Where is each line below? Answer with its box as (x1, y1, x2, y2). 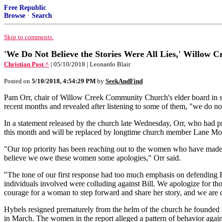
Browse (4, 12, 25, 19)
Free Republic (4, 4, 46, 11)
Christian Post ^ (4, 60, 49, 68)
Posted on (4, 77, 32, 85)
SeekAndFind (106, 77, 143, 85)
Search (32, 12, 52, 19)
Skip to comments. (4, 33, 54, 41)
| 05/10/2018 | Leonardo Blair (51, 60, 130, 68)
